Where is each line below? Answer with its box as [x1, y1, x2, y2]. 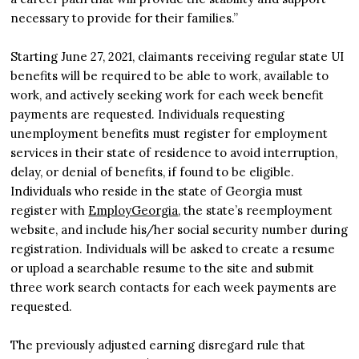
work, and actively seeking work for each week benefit [10, 87, 325, 103]
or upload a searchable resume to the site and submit [10, 260, 315, 276]
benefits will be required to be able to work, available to [10, 67, 329, 83]
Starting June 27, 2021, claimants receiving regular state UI [10, 48, 345, 64]
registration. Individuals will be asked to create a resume [10, 240, 336, 256]
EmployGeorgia [88, 202, 179, 218]
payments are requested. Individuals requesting [10, 106, 285, 122]
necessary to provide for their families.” [10, 10, 239, 26]
